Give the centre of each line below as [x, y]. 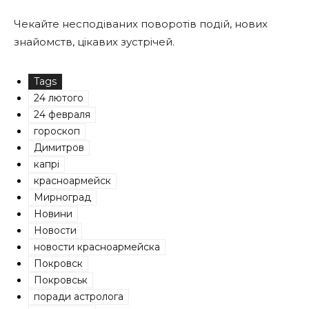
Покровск [58, 263]
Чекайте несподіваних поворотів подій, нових [141, 23]
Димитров [59, 147]
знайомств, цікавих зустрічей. [94, 41]
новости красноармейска [97, 247]
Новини [53, 213]
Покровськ [61, 280]
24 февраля [62, 114]
